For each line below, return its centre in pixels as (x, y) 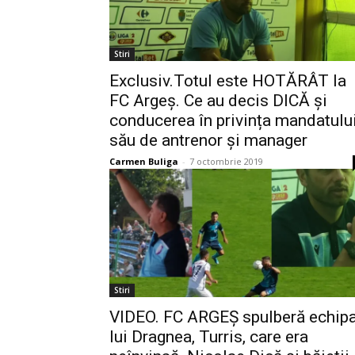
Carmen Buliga (144, 161)
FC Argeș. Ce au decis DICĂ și (218, 101)
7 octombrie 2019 (226, 161)
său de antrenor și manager (208, 140)
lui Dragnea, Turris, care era (209, 337)
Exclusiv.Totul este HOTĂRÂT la (228, 81)
